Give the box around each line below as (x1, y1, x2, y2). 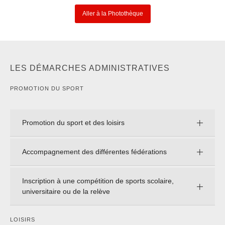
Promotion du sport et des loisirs (22, 193, 125, 202)
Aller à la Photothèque (82, 85, 143, 92)
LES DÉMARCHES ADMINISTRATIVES (10, 139, 170, 148)
